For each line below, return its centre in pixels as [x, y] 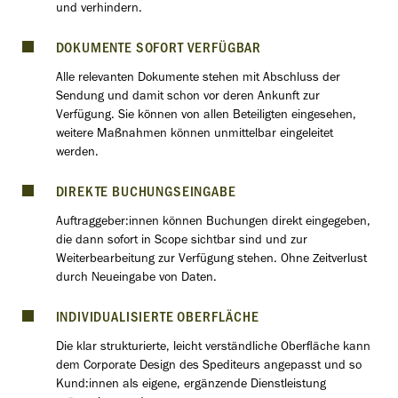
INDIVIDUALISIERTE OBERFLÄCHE [157, 320]
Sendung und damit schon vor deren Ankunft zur [187, 98]
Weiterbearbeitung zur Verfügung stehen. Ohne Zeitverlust [211, 260]
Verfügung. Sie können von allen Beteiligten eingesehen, [206, 116]
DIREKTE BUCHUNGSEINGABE [146, 195]
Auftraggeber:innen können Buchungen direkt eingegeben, [213, 223]
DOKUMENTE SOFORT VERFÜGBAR [159, 51]
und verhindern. [99, 10]
